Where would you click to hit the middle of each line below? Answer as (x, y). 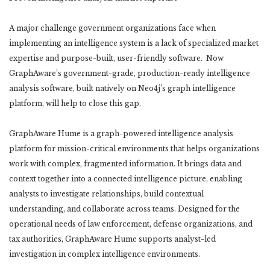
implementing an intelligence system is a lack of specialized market (134, 43)
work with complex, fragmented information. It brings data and (125, 163)
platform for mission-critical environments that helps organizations (134, 148)
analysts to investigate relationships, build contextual (106, 193)
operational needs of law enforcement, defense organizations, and (131, 224)
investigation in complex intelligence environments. (105, 254)
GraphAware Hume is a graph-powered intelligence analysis (121, 133)
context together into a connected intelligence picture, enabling (126, 178)
